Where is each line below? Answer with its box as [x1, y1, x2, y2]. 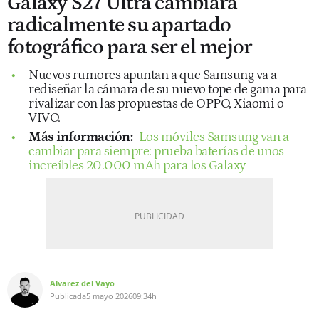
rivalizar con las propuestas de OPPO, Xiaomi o [28, 95, 283, 111]
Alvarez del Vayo [50, 277, 115, 288]
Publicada [50, 290, 86, 301]
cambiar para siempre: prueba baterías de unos [28, 143, 284, 159]
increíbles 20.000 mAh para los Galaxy [28, 157, 246, 173]
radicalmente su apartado [7, 13, 231, 37]
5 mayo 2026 [86, 290, 132, 301]
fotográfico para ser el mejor [7, 35, 252, 59]
